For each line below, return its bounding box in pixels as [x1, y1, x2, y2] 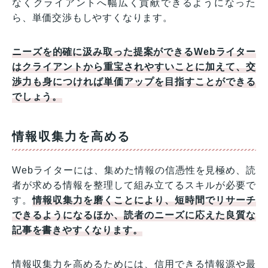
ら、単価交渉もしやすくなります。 [12, 12, 173, 23]
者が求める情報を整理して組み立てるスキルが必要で [12, 179, 256, 190]
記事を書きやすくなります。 [12, 224, 143, 235]
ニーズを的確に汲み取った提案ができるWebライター [12, 46, 256, 57]
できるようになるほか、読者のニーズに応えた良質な [12, 209, 256, 220]
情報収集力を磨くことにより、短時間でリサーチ [32, 194, 256, 205]
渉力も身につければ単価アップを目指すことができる [12, 76, 256, 87]
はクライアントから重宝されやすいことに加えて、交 [12, 61, 256, 72]
